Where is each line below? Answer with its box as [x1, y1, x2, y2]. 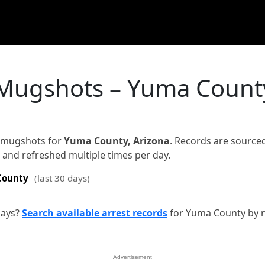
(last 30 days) [34, 172, 90, 184]
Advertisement [113, 254, 152, 260]
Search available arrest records [22, 206, 167, 219]
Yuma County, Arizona [64, 134, 170, 147]
